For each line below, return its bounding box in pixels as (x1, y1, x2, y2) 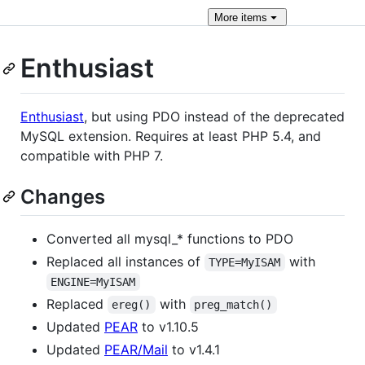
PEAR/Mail (104, 341, 168, 358)
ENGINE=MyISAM (51, 275, 136, 288)
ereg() (112, 297, 152, 311)
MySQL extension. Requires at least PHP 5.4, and (20, 127, 321, 144)
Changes (20, 184, 105, 209)
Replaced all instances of (46, 253, 204, 270)
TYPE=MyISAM (209, 255, 281, 269)
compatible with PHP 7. (20, 147, 163, 164)
